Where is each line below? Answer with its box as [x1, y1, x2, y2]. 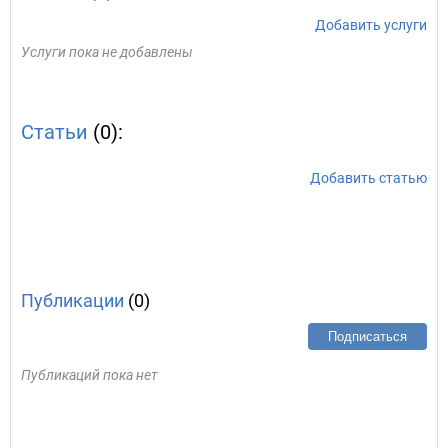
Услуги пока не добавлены [21, 44, 193, 60]
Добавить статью [310, 170, 427, 186]
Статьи [21, 120, 88, 144]
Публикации [21, 290, 124, 311]
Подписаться [328, 329, 407, 344]
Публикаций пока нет [21, 367, 158, 383]
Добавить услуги [315, 17, 427, 33]
